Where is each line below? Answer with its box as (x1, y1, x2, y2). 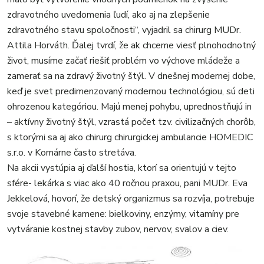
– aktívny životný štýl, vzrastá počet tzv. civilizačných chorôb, (7, 115, 256, 128)
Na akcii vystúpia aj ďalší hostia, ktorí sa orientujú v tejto (7, 161, 236, 174)
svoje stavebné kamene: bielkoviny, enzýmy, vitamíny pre (7, 207, 239, 220)
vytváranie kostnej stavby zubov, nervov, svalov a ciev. (7, 222, 229, 236)
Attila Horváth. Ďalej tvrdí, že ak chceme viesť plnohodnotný (7, 38, 256, 52)
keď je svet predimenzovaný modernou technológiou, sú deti (7, 84, 255, 98)
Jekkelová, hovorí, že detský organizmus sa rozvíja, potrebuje (7, 192, 255, 205)
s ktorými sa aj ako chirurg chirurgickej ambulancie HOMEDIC (7, 130, 253, 144)
